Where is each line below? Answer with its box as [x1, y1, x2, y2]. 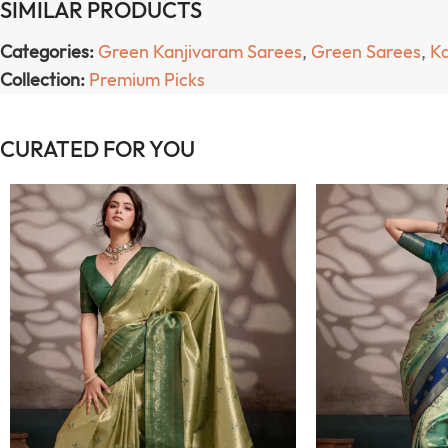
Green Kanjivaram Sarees [98, 39, 302, 63]
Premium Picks [89, 67, 205, 91]
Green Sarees [311, 39, 421, 63]
